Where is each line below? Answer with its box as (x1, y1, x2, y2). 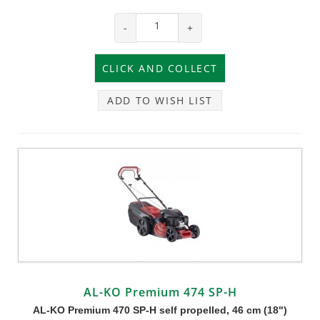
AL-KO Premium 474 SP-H (83, 284, 237, 300)
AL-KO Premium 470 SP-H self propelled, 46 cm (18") (33, 304, 287, 316)
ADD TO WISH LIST (107, 93, 213, 107)
